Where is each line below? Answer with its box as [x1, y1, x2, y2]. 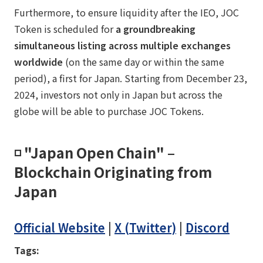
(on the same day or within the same [63, 54, 224, 69]
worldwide [14, 54, 63, 69]
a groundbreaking [116, 21, 195, 36]
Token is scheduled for [14, 21, 116, 36]
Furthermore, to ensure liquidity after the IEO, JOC [14, 5, 239, 19]
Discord [186, 218, 230, 236]
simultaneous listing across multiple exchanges [14, 38, 231, 52]
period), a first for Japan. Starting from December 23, [14, 70, 247, 85]
